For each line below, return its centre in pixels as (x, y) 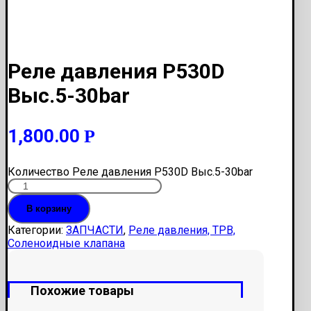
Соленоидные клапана (66, 243)
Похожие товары (82, 290)
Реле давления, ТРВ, (182, 230)
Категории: (37, 230)
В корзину (49, 208)
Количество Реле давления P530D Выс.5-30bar (130, 171)
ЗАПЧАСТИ (95, 230)
